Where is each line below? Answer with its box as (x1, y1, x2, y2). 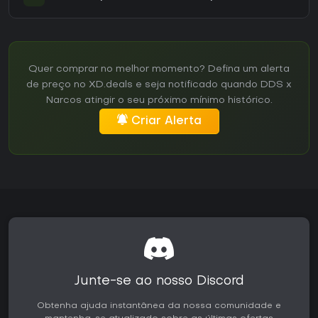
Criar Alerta (131, 116, 202, 128)
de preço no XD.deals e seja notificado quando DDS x (26, 80, 292, 90)
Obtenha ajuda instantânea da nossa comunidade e (37, 302, 281, 311)
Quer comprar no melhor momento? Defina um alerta (28, 65, 290, 75)
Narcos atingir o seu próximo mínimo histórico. (45, 96, 273, 106)
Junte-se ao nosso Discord (74, 275, 244, 288)
